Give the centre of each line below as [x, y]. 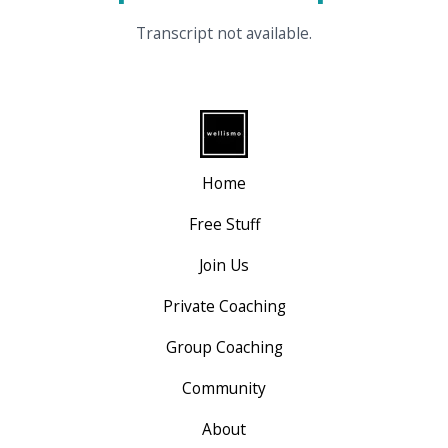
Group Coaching [224, 347]
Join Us [224, 265]
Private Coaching [224, 306]
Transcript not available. [223, 33]
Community [224, 388]
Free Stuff [224, 224]
